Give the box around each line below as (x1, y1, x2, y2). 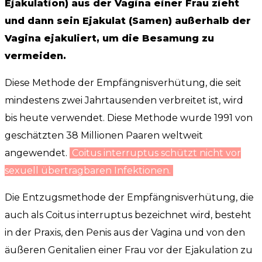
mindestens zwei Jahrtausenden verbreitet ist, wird (5, 94, 243, 106)
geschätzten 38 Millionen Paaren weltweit (5, 129, 203, 141)
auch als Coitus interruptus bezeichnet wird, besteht (5, 209, 251, 220)
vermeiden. (5, 50, 66, 61)
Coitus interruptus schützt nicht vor (70, 147, 241, 158)
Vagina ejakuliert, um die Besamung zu (5, 32, 214, 44)
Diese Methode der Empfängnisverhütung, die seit (5, 77, 242, 88)
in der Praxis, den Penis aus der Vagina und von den (5, 226, 245, 238)
